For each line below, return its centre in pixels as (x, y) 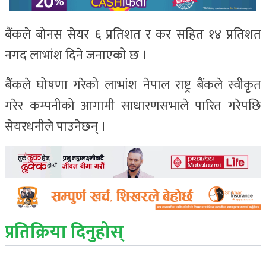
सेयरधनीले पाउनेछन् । (56, 126)
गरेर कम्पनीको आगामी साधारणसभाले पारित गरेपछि (133, 106)
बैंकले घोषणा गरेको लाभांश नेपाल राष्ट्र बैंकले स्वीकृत (133, 85)
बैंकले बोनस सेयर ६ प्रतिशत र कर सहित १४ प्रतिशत (133, 34)
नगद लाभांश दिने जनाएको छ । (76, 55)
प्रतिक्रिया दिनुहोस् (64, 232)
